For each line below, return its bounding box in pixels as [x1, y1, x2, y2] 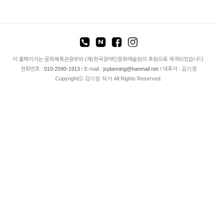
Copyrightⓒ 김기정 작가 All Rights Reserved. [55, 76, 162, 81]
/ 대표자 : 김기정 [158, 66, 197, 72]
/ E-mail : [80, 66, 103, 72]
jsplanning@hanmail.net [103, 66, 158, 72]
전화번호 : [20, 66, 44, 72]
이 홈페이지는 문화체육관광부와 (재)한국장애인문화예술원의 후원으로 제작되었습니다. [13, 56, 204, 62]
